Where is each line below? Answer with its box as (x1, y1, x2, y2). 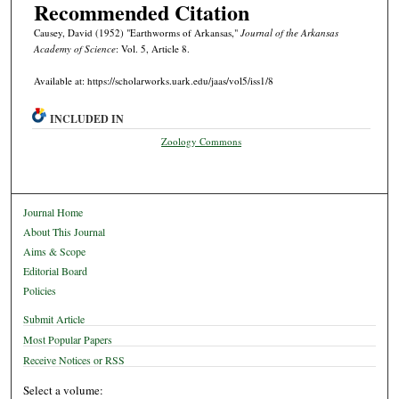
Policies (23, 282, 57, 297)
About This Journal (23, 224, 106, 239)
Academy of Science (33, 42, 116, 56)
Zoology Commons (161, 134, 242, 148)
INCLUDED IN (50, 110, 125, 126)
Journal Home (23, 204, 84, 219)
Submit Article (23, 311, 85, 326)
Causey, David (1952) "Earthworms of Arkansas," (33, 26, 240, 40)
